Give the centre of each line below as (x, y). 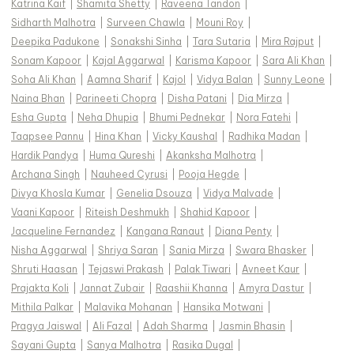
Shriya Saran (128, 250)
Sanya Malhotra (124, 345)
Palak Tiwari (203, 269)
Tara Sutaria (222, 42)
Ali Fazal (112, 326)
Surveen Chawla (146, 23)
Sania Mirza (197, 250)
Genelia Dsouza (154, 194)
